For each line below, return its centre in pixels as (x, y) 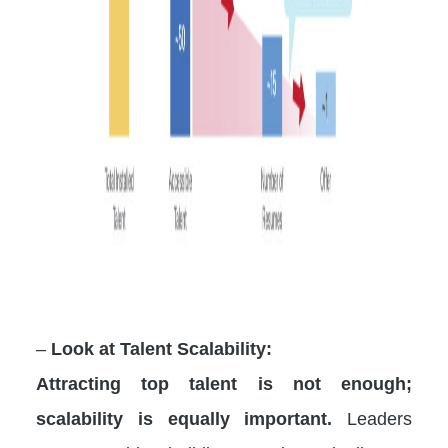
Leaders (372, 418)
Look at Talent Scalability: (161, 348)
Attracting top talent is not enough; (224, 383)
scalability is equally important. (184, 418)
